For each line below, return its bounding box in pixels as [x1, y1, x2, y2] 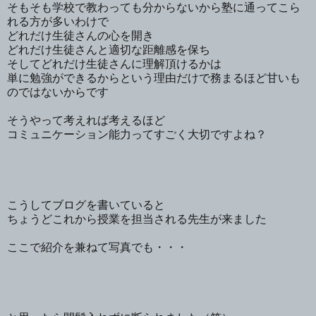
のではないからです [7, 85, 109, 98]
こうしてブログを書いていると [7, 198, 165, 211]
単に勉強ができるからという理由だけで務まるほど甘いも [7, 71, 300, 84]
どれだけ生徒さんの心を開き [7, 29, 154, 42]
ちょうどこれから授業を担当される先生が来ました [7, 212, 267, 225]
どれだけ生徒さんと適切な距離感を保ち [7, 43, 210, 56]
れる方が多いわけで [7, 15, 109, 28]
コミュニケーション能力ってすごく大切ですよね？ [7, 128, 267, 140]
